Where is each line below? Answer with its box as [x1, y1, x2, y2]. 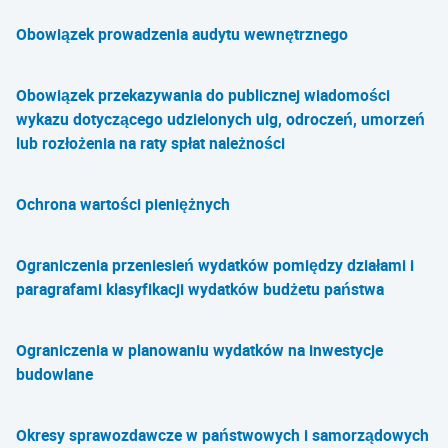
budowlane [16, 363, 93, 385]
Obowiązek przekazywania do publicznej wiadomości [16, 84, 390, 106]
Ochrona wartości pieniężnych [16, 193, 230, 215]
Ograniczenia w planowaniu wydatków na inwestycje [16, 339, 383, 361]
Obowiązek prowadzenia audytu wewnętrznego [16, 23, 348, 45]
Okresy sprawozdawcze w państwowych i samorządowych [16, 424, 429, 446]
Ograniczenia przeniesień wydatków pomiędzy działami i [16, 254, 414, 276]
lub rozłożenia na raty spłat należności [16, 132, 285, 154]
